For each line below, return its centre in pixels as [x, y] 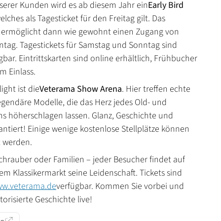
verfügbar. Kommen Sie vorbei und [120, 186]
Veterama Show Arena [81, 89]
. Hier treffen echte [156, 89]
